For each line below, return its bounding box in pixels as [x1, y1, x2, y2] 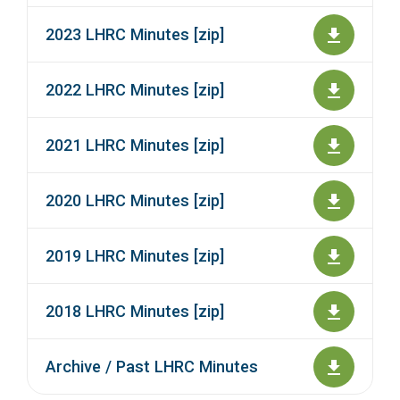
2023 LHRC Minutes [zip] [46, 25, 224, 45]
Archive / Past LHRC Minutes [46, 357, 258, 377]
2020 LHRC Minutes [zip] [46, 191, 224, 211]
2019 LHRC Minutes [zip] [46, 246, 224, 266]
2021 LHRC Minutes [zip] [46, 136, 224, 155]
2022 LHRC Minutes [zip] [46, 80, 224, 100]
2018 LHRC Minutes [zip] [46, 302, 224, 321]
